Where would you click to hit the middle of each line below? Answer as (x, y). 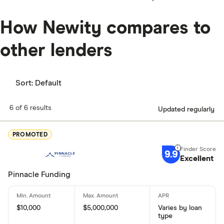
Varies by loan (180, 208)
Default (48, 83)
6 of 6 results (30, 108)
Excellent (196, 159)
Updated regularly (186, 109)
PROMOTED (30, 135)
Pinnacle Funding (39, 175)
